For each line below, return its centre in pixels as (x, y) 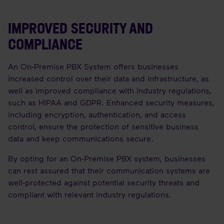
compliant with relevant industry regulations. (90, 194)
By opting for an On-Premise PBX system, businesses (107, 158)
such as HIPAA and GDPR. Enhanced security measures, (111, 102)
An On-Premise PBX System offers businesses (93, 66)
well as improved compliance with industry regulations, (110, 90)
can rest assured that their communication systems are (109, 170)
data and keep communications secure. (81, 138)
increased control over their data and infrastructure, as (108, 78)
